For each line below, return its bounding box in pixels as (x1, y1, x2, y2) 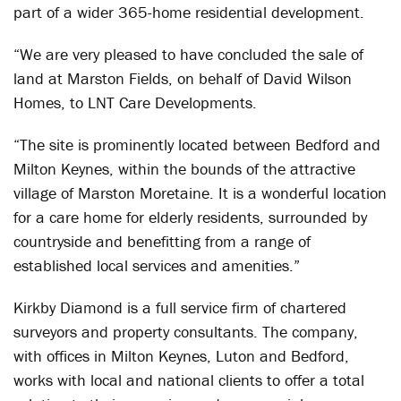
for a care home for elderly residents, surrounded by (13, 207, 367, 227)
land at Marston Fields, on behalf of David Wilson (13, 68, 352, 89)
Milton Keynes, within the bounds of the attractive (13, 158, 355, 179)
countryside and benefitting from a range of (13, 231, 311, 252)
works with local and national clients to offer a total (13, 370, 364, 390)
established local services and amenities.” (13, 255, 300, 276)
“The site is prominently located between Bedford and (13, 134, 380, 155)
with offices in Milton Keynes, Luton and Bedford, (13, 346, 349, 366)
